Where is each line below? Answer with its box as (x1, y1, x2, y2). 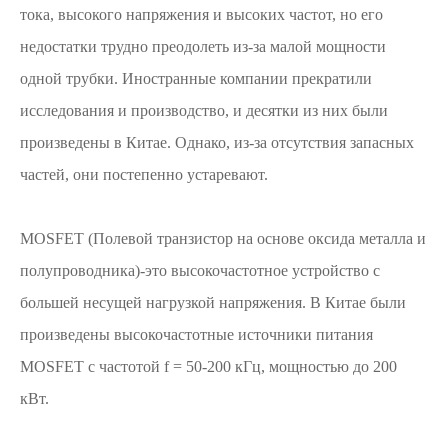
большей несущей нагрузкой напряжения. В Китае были (20, 294, 406, 311)
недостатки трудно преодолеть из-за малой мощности (20, 38, 386, 55)
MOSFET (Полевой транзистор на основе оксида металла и (20, 230, 426, 247)
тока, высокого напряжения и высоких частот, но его (20, 6, 383, 23)
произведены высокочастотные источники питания (20, 326, 373, 343)
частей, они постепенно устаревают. (20, 166, 268, 183)
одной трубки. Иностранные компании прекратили (20, 70, 372, 87)
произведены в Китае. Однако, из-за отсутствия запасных (20, 134, 414, 151)
